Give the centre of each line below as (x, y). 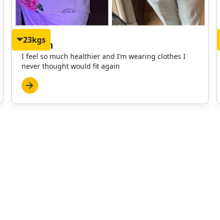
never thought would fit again (70, 66)
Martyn (37, 45)
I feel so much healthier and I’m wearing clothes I (103, 56)
